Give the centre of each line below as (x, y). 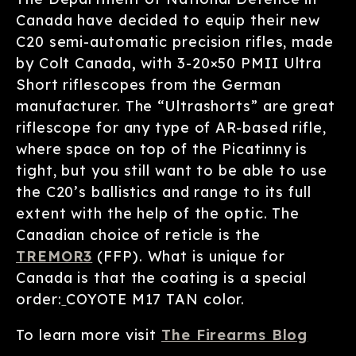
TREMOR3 (54, 256)
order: (39, 299)
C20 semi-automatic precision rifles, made (175, 42)
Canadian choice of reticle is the (138, 235)
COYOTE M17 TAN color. (156, 299)
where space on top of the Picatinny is (162, 149)
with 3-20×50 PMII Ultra (229, 63)
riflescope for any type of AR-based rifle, (171, 128)
